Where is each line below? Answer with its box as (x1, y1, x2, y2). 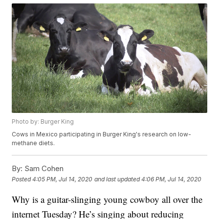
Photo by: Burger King (12, 118, 74, 126)
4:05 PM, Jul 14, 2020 (32, 175, 93, 183)
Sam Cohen (22, 164, 64, 174)
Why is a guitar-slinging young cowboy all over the (12, 193, 203, 206)
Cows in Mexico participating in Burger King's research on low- (12, 131, 192, 138)
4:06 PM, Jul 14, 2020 (141, 175, 202, 183)
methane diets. (12, 139, 55, 147)
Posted (12, 175, 33, 183)
